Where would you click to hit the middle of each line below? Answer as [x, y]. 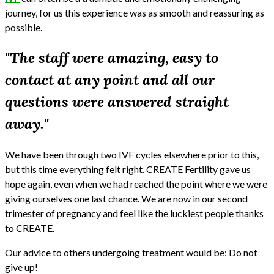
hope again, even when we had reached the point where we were [136, 183]
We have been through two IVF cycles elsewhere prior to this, [132, 154]
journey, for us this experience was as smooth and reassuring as [135, 12]
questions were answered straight [117, 102]
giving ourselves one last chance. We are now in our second [126, 198]
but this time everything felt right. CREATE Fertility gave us [128, 169]
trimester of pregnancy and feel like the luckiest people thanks [134, 213]
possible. [24, 27]
